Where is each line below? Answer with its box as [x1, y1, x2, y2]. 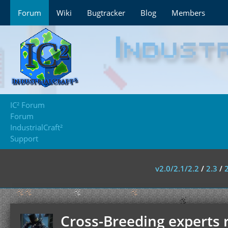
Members [172, 8, 205, 18]
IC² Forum [10, 100, 45, 110]
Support [10, 133, 38, 144]
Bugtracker [87, 8, 125, 18]
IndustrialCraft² [10, 122, 63, 132]
